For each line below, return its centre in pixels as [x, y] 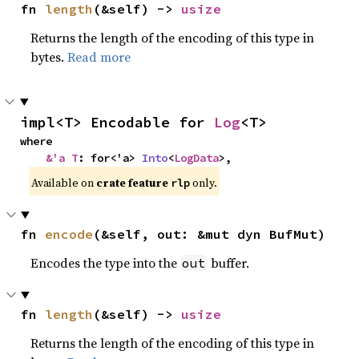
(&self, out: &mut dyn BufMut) [210, 234]
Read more [99, 56]
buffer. [229, 262]
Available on [64, 182]
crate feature [134, 182]
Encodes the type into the [106, 262]
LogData [196, 157]
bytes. [49, 56]
